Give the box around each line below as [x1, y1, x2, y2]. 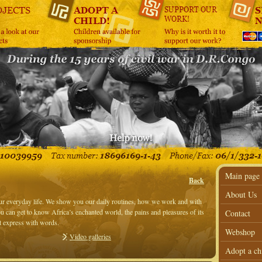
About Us [225, 189, 257, 200]
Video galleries [70, 232, 111, 241]
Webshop [225, 226, 255, 237]
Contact [225, 208, 250, 219]
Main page [225, 170, 260, 181]
